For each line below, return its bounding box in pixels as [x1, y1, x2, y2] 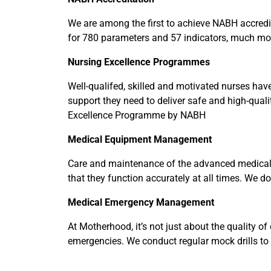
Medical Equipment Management [68, 133, 212, 145]
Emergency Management [105, 196, 214, 208]
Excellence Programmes [104, 56, 210, 68]
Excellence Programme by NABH [68, 109, 206, 121]
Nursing [68, 56, 104, 68]
